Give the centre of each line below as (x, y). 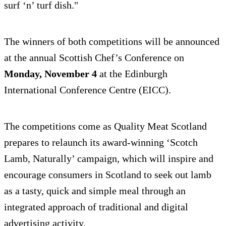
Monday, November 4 (50, 73)
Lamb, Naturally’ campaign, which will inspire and (109, 158)
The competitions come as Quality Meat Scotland (105, 126)
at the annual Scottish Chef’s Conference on (94, 57)
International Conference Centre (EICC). (88, 90)
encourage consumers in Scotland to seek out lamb (108, 174)
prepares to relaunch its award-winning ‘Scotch (101, 142)
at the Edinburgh (132, 73)
